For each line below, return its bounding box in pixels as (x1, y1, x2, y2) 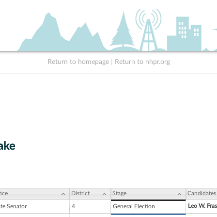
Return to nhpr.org (114, 59, 170, 65)
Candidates (187, 190, 216, 197)
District (71, 190, 90, 197)
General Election (113, 203, 155, 210)
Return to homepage (47, 59, 109, 65)
